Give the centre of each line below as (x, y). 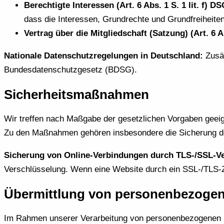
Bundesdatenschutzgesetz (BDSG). (70, 69)
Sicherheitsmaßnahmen (76, 94)
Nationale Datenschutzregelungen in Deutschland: (103, 55)
